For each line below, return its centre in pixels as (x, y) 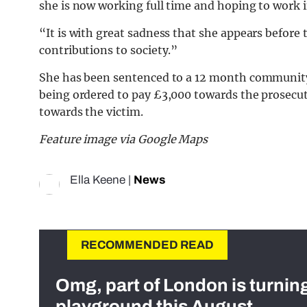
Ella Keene (98, 180)
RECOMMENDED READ (147, 245)
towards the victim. (91, 112)
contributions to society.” (109, 50)
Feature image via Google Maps (124, 139)
